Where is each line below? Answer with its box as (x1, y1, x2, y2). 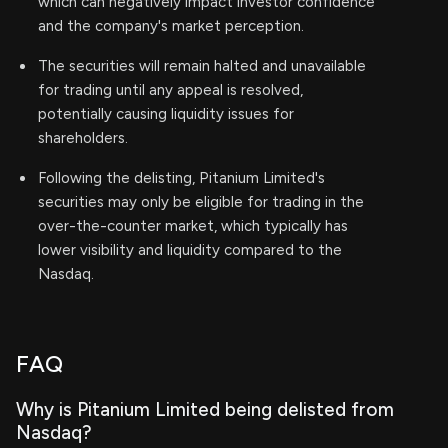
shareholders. (38, 129, 128, 147)
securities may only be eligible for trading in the (38, 193, 364, 211)
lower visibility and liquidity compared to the (38, 241, 342, 259)
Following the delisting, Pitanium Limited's (38, 169, 325, 187)
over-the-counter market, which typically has (38, 217, 348, 235)
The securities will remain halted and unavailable (38, 57, 366, 75)
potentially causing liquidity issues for (38, 105, 294, 123)
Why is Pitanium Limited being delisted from (16, 398, 394, 421)
